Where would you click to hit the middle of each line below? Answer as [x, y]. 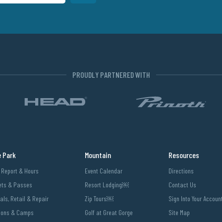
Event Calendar [103, 171]
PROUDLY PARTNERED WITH [111, 75]
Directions [181, 171]
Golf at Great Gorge [109, 213]
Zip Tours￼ [99, 199]
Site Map [179, 213]
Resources [184, 155]
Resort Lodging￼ [107, 185]
